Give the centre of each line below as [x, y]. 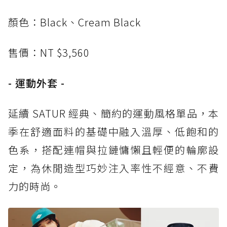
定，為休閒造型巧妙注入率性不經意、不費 [113, 168]
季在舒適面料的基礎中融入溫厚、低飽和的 [113, 132]
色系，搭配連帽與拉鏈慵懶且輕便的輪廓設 [113, 150]
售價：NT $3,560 [49, 53]
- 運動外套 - [36, 83]
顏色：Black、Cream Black [74, 22]
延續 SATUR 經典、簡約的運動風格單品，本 [113, 113]
